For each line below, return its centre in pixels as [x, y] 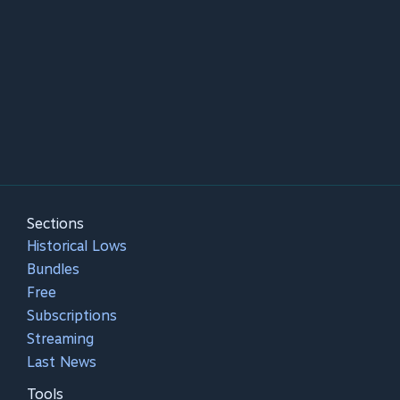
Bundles [53, 269]
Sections [55, 223]
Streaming [60, 338]
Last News [62, 362]
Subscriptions [72, 315]
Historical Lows [77, 246]
